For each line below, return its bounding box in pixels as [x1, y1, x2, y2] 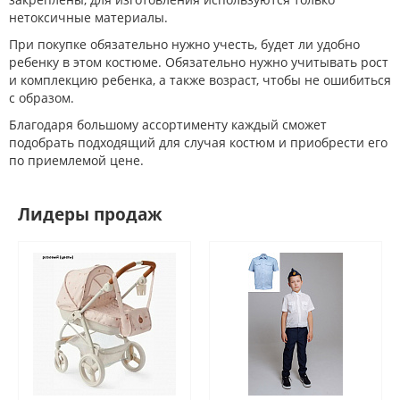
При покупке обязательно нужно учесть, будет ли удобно [9, 36, 360, 54]
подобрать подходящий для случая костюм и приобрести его [9, 134, 387, 152]
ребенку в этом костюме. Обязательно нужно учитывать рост [9, 54, 388, 71]
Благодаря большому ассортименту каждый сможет [9, 116, 327, 134]
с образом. [9, 89, 74, 107]
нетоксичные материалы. [9, 9, 168, 27]
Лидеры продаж [18, 203, 162, 227]
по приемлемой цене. [9, 152, 144, 170]
